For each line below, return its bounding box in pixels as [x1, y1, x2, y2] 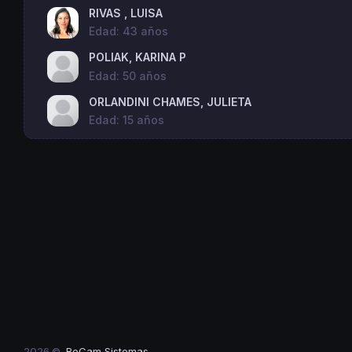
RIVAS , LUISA [89, 6, 163, 20]
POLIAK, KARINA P [89, 50, 187, 64]
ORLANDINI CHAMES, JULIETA [89, 94, 252, 108]
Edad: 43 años [89, 24, 169, 38]
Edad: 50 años [89, 68, 167, 82]
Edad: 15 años [89, 112, 165, 126]
